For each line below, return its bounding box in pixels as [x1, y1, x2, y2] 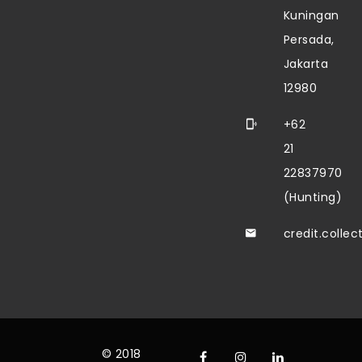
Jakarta [283, 56, 329, 72]
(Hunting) [283, 189, 343, 205]
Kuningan [283, 7, 339, 23]
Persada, [283, 32, 335, 48]
